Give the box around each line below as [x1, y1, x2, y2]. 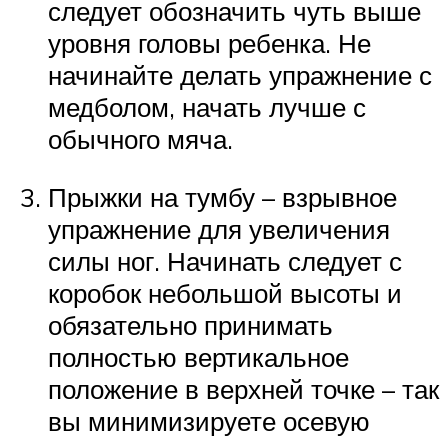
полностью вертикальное [48, 340, 349, 373]
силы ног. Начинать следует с [48, 244, 402, 277]
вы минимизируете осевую [48, 404, 370, 437]
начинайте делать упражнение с [48, 58, 432, 91]
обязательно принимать [48, 308, 333, 341]
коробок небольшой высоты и [48, 276, 402, 309]
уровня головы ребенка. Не [48, 26, 371, 59]
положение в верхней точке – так [48, 372, 439, 405]
